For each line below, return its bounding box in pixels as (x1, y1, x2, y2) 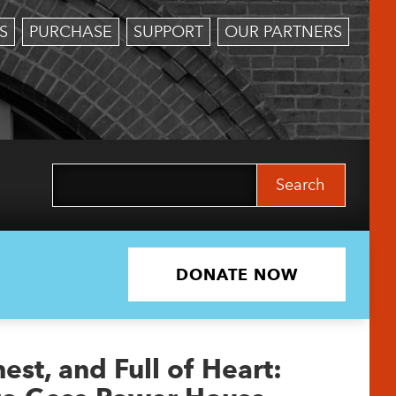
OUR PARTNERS (225, 22, 342, 42)
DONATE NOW (176, 265, 298, 285)
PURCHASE (29, 22, 112, 42)
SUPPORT (133, 22, 203, 42)
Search (51, 164, 104, 183)
